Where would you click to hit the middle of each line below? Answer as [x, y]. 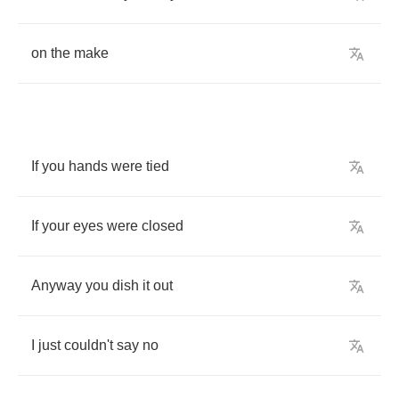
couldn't [89, 345]
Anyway [57, 285]
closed [163, 226]
